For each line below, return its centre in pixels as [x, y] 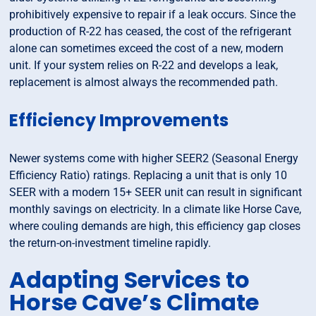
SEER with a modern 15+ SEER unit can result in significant [156, 193]
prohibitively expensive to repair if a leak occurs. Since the [153, 15]
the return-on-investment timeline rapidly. [110, 243]
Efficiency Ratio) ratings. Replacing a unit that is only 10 [148, 176]
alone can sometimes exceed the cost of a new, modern [147, 49]
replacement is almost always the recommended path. [144, 83]
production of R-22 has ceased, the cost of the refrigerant [151, 32]
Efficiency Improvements [119, 121]
